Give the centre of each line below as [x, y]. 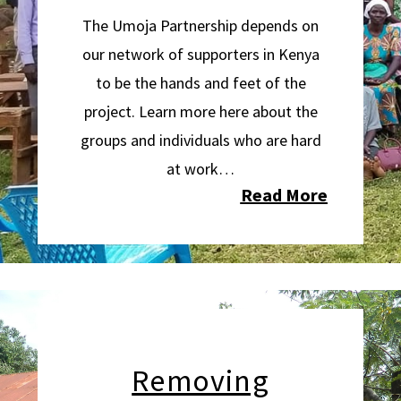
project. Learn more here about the [200, 111]
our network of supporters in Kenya [200, 54]
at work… [200, 169]
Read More [284, 195]
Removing [200, 380]
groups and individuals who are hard [200, 140]
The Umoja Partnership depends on [200, 26]
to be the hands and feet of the [200, 83]
